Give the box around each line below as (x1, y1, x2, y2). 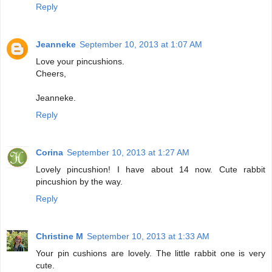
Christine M (36, 231, 83, 242)
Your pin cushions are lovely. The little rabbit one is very (36, 248, 265, 259)
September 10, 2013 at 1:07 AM (80, 39, 202, 50)
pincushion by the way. (36, 177, 123, 187)
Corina (36, 148, 63, 158)
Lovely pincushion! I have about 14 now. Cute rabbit (36, 165, 265, 175)
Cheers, (36, 69, 66, 79)
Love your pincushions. (36, 56, 124, 67)
